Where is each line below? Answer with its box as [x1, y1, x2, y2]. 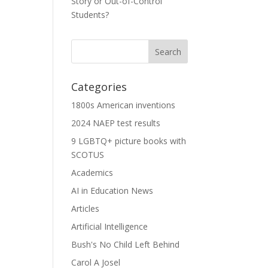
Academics [71, 167, 114, 178]
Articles [71, 203, 100, 214]
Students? [71, 9, 109, 20]
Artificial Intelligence [71, 221, 148, 232]
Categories [71, 80, 127, 94]
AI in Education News [71, 185, 154, 196]
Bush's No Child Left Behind [71, 239, 180, 250]
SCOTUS [71, 149, 105, 160]
